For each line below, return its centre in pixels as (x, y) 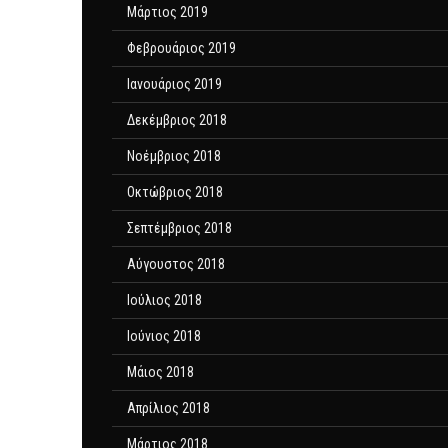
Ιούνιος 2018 (164, 336)
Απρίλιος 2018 (168, 408)
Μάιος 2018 (160, 372)
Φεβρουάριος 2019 (181, 48)
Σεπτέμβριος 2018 (179, 228)
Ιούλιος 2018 (164, 300)
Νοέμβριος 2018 (174, 156)
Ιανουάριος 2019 (174, 84)
